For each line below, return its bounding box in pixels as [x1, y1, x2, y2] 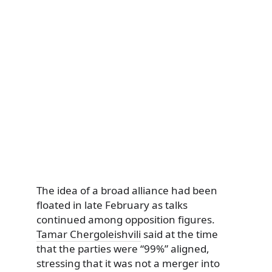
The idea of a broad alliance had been [36, 183, 217, 198]
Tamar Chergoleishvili [36, 227, 141, 242]
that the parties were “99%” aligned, [36, 242, 209, 256]
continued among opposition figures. [36, 212, 215, 227]
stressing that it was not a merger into [36, 256, 220, 271]
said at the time [141, 227, 218, 242]
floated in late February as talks [36, 198, 188, 212]
